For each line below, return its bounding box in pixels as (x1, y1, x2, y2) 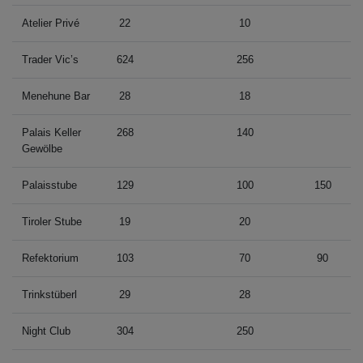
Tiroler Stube (22, 215, 82, 228)
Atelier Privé (22, 16, 79, 29)
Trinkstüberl (22, 288, 77, 301)
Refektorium (22, 251, 79, 264)
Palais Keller (22, 126, 81, 139)
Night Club (22, 324, 70, 337)
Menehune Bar (22, 89, 90, 102)
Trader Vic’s (22, 53, 79, 66)
